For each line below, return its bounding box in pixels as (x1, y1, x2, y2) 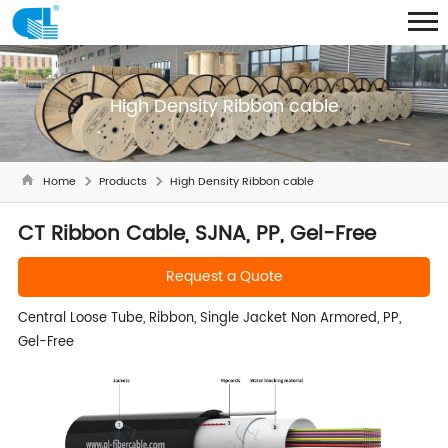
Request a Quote (165, 264, 283, 288)
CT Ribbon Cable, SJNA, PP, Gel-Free (17, 217, 376, 251)
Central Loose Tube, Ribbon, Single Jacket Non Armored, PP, (17, 307, 401, 329)
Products (98, 172, 147, 191)
